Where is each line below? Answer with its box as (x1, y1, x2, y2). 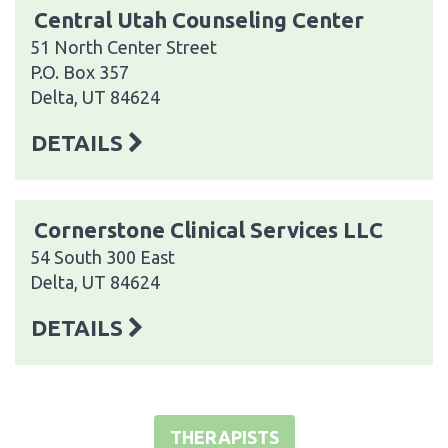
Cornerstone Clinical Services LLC (34, 216, 383, 242)
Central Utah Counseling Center (34, 6, 364, 32)
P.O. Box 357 (30, 61, 129, 82)
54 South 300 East (30, 246, 175, 267)
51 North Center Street (30, 36, 217, 57)
